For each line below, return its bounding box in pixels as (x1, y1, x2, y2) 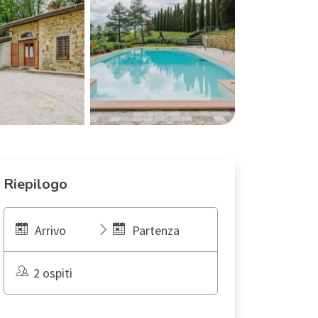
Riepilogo (4, 175, 67, 194)
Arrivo (35, 222, 66, 238)
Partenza (131, 222, 180, 238)
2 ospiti (33, 265, 72, 281)
